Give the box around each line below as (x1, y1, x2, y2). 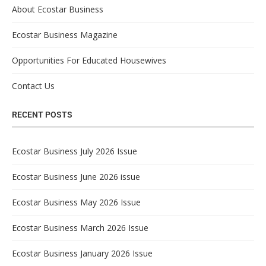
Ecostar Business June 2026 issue (12, 171, 140, 183)
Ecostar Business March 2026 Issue (12, 222, 148, 234)
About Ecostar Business (12, 4, 103, 15)
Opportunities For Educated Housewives (12, 55, 166, 66)
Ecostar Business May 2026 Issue (12, 197, 141, 208)
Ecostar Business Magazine (12, 29, 118, 41)
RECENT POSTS (12, 110, 72, 120)
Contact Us (12, 80, 55, 92)
